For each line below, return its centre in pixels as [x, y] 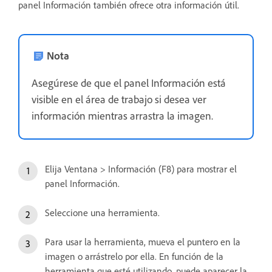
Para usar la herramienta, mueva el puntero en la [143, 241]
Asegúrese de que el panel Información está [129, 82]
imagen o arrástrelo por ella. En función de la [134, 256]
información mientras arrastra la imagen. [122, 115]
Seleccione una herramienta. [102, 212]
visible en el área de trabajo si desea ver [119, 99]
